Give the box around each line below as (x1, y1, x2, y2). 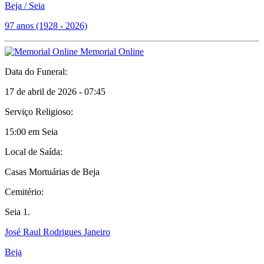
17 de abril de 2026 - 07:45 (5, 87, 105, 97)
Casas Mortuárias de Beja (5, 167, 100, 177)
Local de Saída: (5, 147, 62, 157)
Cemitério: (5, 187, 44, 197)
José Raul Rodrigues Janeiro (5, 227, 110, 237)
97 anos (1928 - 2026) (5, 21, 87, 31)
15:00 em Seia (5, 127, 58, 137)
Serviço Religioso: (5, 107, 73, 117)
